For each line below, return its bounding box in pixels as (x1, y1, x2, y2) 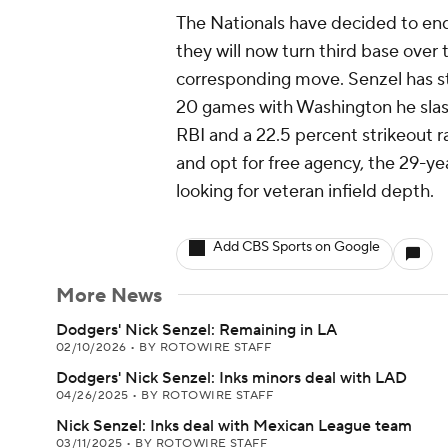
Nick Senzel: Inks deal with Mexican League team (56, 416, 412, 436)
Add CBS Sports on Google (213, 238, 380, 256)
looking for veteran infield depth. (176, 180, 434, 203)
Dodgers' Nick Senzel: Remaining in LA (56, 320, 337, 340)
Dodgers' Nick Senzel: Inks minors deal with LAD (56, 368, 407, 388)
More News (56, 283, 162, 309)
